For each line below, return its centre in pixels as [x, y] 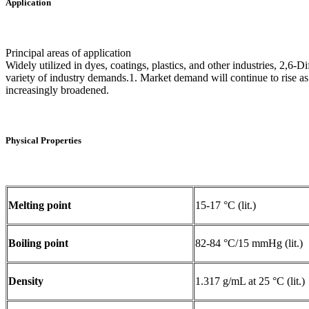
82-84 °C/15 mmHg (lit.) [249, 243]
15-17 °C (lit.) [226, 205]
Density [26, 281]
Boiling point [38, 243]
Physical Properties [43, 141]
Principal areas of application [68, 53]
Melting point [40, 205]
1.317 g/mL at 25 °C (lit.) [250, 281]
